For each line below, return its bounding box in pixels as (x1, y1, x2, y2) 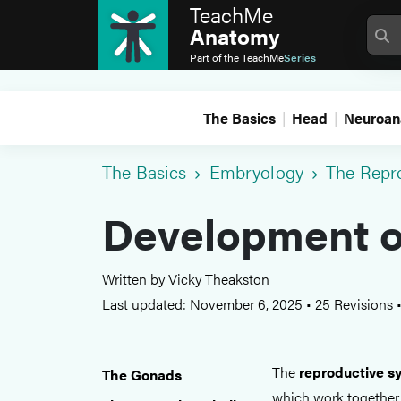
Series (284, 49, 316, 65)
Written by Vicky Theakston (102, 269, 269, 289)
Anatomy (190, 21, 279, 51)
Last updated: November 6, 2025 (102, 294, 306, 314)
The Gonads (102, 364, 182, 385)
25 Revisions (311, 294, 397, 314)
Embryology (209, 158, 303, 184)
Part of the (190, 49, 242, 65)
